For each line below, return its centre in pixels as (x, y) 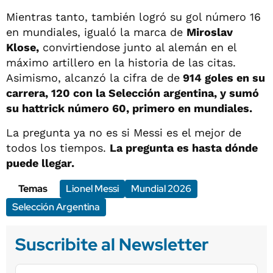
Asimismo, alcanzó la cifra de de (93, 78)
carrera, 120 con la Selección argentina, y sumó (133, 93)
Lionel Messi (92, 189)
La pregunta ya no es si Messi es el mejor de (124, 133)
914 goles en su (222, 78)
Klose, (23, 48)
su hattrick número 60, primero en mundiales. (129, 108)
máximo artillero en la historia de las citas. (121, 63)
